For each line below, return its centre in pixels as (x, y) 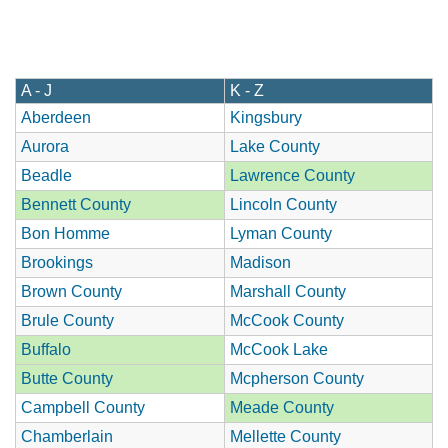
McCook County (287, 320)
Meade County (282, 407)
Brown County (71, 291)
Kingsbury (266, 117)
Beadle (46, 175)
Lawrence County (292, 175)
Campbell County (83, 407)
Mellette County (285, 436)
